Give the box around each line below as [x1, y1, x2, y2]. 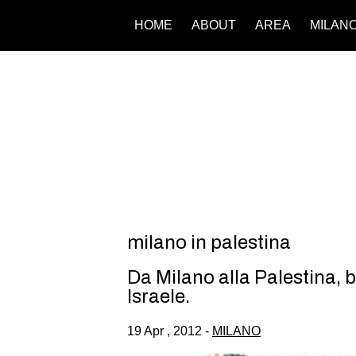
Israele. [127, 285, 190, 307]
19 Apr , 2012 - [127, 323, 212, 338]
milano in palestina [127, 231, 291, 253]
